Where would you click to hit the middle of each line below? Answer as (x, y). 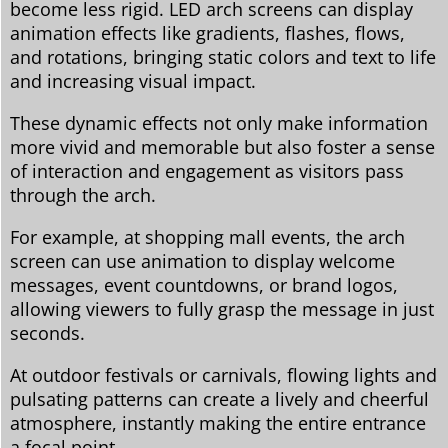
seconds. (47, 332)
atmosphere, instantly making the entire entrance (218, 422)
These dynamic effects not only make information (219, 122)
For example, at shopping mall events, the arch (207, 236)
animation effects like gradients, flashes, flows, (207, 32)
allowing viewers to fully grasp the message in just (222, 308)
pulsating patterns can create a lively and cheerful (219, 398)
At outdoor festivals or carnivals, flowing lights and (223, 374)
